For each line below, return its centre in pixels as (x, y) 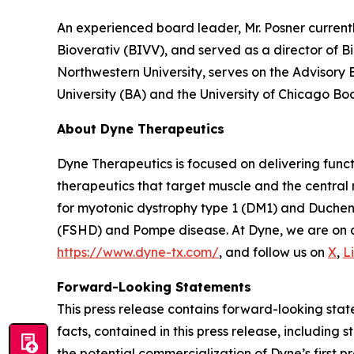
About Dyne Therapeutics (141, 128)
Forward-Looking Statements (154, 286)
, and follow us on (273, 252)
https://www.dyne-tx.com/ (138, 252)
